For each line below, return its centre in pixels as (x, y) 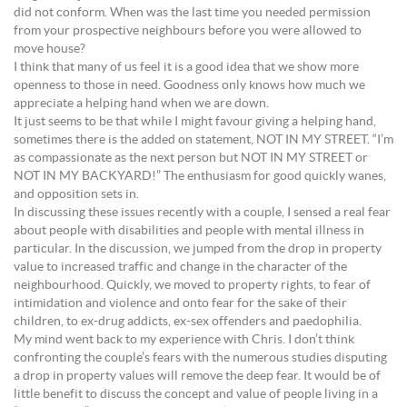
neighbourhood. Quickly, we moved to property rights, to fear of (192, 285)
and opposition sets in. (76, 194)
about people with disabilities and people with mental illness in (189, 231)
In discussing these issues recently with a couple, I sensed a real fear (202, 213)
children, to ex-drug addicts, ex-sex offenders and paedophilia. (188, 322)
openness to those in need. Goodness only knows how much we (189, 85)
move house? (50, 49)
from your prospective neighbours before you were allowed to (188, 31)
